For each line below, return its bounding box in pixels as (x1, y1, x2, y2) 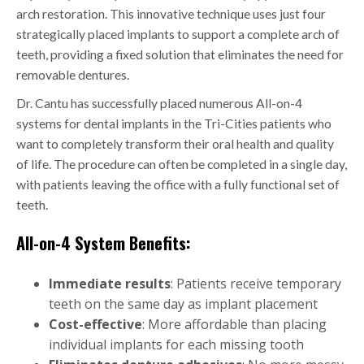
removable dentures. (16, 67, 129, 83)
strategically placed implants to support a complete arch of (16, 27, 340, 42)
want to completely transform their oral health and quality (16, 136, 334, 152)
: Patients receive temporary (171, 275, 341, 293)
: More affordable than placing (142, 315, 327, 334)
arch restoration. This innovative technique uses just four (16, 6, 326, 22)
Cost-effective (49, 315, 142, 334)
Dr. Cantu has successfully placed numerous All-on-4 (16, 96, 302, 111)
